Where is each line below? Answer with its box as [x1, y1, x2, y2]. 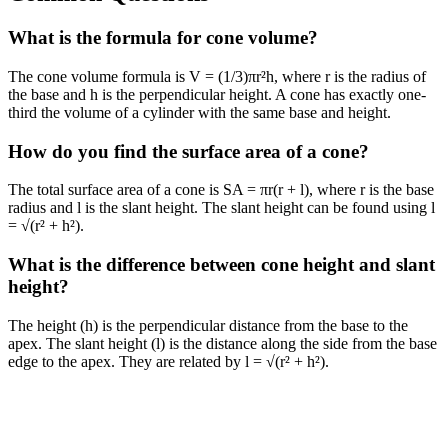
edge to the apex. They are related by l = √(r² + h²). [8, 352, 329, 370]
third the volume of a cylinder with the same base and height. [8, 103, 391, 121]
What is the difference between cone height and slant [8, 254, 435, 275]
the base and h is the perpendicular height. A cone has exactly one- [8, 85, 426, 103]
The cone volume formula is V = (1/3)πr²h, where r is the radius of [8, 67, 426, 85]
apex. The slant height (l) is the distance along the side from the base [8, 334, 437, 352]
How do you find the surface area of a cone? [8, 140, 369, 162]
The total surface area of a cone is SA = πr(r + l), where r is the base [8, 181, 434, 199]
